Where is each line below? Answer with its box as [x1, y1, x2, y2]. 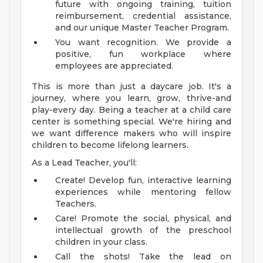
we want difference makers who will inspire [32, 128, 231, 139]
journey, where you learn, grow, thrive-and [32, 93, 231, 104]
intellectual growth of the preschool [55, 225, 231, 236]
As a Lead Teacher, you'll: [32, 157, 137, 168]
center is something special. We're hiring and [32, 116, 231, 127]
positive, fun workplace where [55, 49, 231, 60]
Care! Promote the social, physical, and [55, 213, 231, 224]
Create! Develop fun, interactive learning [55, 175, 231, 186]
